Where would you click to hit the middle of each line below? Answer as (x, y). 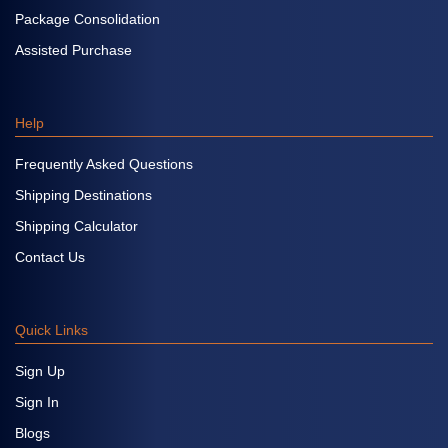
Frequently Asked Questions (104, 163)
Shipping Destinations (83, 194)
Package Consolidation (87, 18)
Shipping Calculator (76, 225)
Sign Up (40, 370)
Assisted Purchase (73, 49)
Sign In (37, 401)
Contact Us (50, 256)
